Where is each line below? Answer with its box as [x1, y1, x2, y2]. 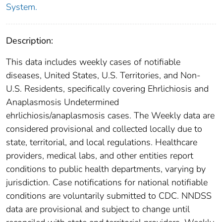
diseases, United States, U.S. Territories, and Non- [6, 69, 201, 81]
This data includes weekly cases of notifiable [6, 55, 180, 68]
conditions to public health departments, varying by [6, 163, 206, 175]
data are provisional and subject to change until [6, 203, 190, 215]
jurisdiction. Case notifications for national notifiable [6, 176, 208, 188]
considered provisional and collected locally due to [6, 122, 202, 135]
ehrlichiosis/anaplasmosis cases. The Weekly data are [6, 109, 215, 121]
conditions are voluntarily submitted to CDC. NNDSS [6, 189, 212, 202]
